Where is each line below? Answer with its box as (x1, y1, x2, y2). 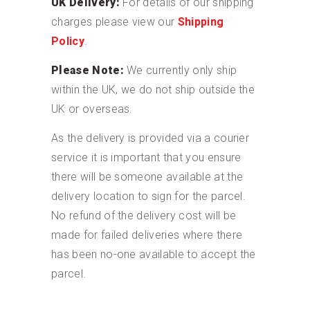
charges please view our (51, 15, 178, 29)
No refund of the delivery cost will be (51, 209, 237, 223)
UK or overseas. (51, 102, 133, 116)
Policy (51, 35, 84, 48)
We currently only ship (123, 64, 237, 77)
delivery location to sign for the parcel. (51, 190, 246, 203)
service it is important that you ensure (51, 151, 241, 165)
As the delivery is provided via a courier (51, 131, 250, 145)
